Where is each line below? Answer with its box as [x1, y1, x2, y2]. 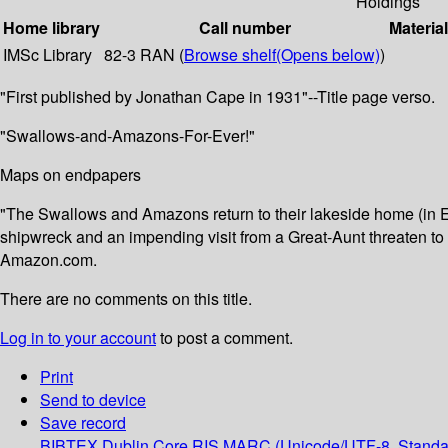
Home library [3, 16, 100, 40]
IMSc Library [3, 43, 92, 67]
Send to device [40, 388, 146, 412]
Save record [40, 411, 126, 435]
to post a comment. [156, 326, 293, 350]
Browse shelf [184, 43, 276, 67]
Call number [198, 16, 291, 40]
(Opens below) [276, 43, 380, 67]
